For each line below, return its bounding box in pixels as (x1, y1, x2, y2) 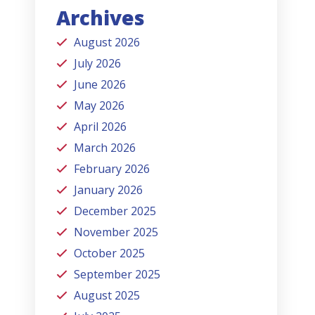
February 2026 (74, 160, 150, 176)
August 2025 (74, 287, 141, 303)
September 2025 (74, 266, 161, 282)
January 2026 (74, 181, 143, 198)
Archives (56, 4, 146, 31)
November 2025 (74, 224, 159, 240)
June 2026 (74, 76, 127, 92)
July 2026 (74, 55, 122, 71)
